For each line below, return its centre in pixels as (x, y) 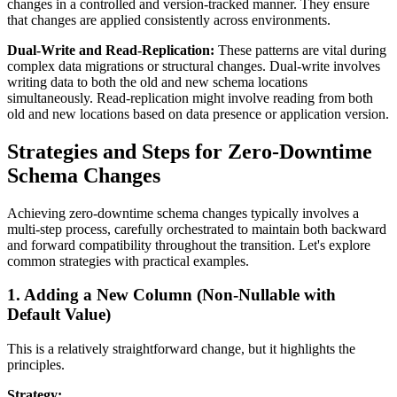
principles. (36, 365)
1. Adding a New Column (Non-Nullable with (171, 295)
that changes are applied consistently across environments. (169, 19)
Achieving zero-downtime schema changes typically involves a (183, 213)
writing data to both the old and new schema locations (157, 82)
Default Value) (59, 315)
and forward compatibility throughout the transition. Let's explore (189, 245)
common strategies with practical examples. (128, 261)
